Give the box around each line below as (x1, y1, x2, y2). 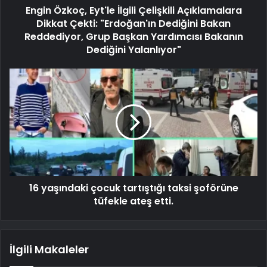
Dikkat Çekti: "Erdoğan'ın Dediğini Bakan (36, 16, 231, 30)
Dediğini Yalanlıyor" (86, 42, 181, 57)
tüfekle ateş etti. (94, 194, 173, 208)
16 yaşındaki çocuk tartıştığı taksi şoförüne (29, 181, 238, 195)
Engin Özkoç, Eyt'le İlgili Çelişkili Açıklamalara (25, 3, 242, 17)
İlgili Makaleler (10, 241, 89, 257)
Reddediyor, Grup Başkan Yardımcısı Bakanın (24, 29, 243, 44)
